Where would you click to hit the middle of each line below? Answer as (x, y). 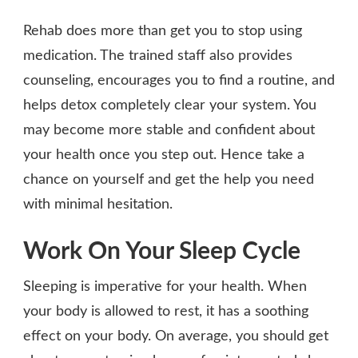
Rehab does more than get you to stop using (163, 31)
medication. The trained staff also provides (158, 56)
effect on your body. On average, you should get (176, 336)
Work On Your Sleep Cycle (162, 251)
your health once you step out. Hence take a (164, 155)
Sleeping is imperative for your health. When (165, 286)
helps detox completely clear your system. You (170, 105)
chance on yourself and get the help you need (169, 179)
